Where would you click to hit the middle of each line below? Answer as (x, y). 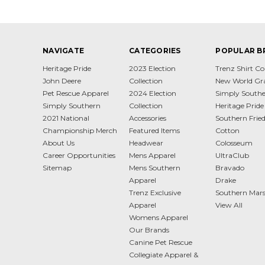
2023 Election (153, 68)
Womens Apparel (159, 217)
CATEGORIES (155, 50)
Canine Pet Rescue (161, 242)
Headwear (146, 143)
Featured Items (155, 130)
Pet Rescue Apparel (76, 93)
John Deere (62, 80)
